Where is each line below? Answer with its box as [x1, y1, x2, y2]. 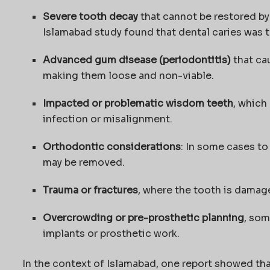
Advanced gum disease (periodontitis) [42, 53, 231, 66]
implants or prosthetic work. [42, 227, 180, 240]
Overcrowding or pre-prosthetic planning [42, 211, 244, 224]
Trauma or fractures [42, 183, 138, 196]
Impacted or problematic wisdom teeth [42, 96, 233, 110]
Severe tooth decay [42, 10, 138, 23]
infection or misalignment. [42, 112, 172, 125]
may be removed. [42, 155, 127, 169]
